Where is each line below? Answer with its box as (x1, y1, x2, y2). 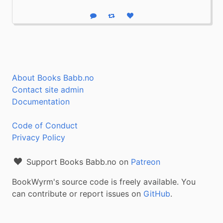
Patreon (131, 157, 160, 167)
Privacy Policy (12, 132, 65, 142)
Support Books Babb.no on (24, 157, 131, 167)
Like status (129, 15, 161, 22)
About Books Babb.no (12, 73, 94, 83)
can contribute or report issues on (12, 189, 143, 199)
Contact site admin (12, 85, 84, 95)
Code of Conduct (12, 120, 78, 130)
